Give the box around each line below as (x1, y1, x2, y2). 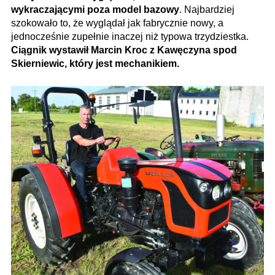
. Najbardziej (179, 4, 234, 15)
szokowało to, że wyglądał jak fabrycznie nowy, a (11, 17, 223, 28)
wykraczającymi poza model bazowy (11, 4, 179, 15)
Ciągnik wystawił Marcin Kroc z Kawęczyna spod (11, 44, 237, 55)
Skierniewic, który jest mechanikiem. (11, 58, 179, 69)
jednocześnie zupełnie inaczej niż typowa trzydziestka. (11, 31, 249, 42)
